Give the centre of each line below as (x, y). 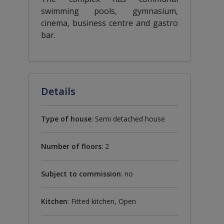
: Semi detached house (128, 118)
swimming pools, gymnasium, (109, 11)
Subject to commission (81, 173)
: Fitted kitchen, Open (101, 201)
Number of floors (71, 146)
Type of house (66, 118)
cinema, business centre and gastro (109, 23)
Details (58, 91)
